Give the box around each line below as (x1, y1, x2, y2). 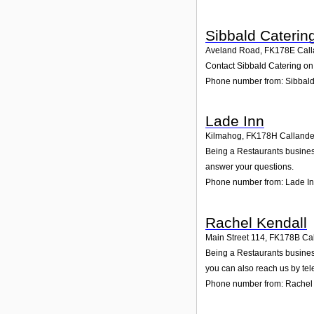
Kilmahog (205, 131, 242, 142)
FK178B (269, 232, 300, 243)
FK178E (264, 45, 295, 55)
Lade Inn (205, 113, 264, 130)
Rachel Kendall (205, 214, 307, 231)
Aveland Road (205, 45, 260, 55)
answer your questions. (205, 162, 294, 172)
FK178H (246, 131, 278, 142)
